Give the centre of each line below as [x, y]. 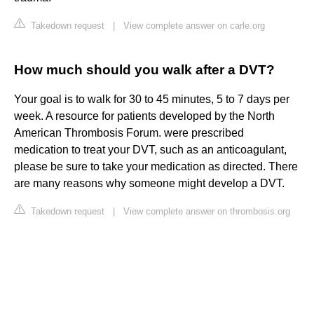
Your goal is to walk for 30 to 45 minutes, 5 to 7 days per [152, 100]
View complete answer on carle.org [194, 26]
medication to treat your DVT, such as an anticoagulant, [150, 150]
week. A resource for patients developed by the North [144, 116]
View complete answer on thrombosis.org [207, 212]
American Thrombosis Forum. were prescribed [129, 133]
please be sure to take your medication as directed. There [156, 167]
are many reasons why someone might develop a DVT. [149, 184]
